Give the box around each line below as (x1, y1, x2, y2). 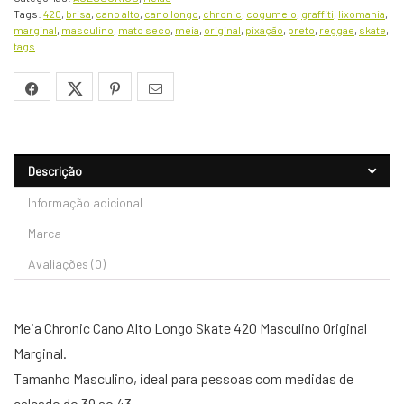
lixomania (338, 7, 385, 21)
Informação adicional (28, 195, 142, 211)
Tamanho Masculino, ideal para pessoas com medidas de (14, 370, 353, 388)
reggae (319, 23, 354, 37)
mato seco (118, 23, 170, 37)
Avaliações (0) (28, 256, 106, 272)
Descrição (28, 163, 82, 179)
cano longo (144, 7, 198, 21)
